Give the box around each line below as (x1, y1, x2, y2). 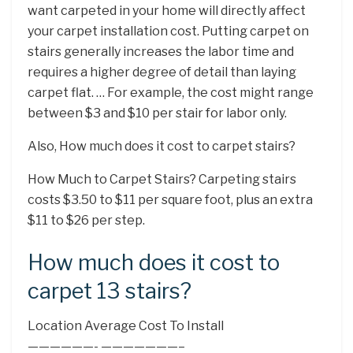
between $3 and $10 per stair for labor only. (28, 106, 287, 121)
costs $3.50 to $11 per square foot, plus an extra (28, 192, 313, 208)
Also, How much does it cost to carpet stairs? (28, 139, 295, 154)
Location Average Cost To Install (28, 318, 224, 334)
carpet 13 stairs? (28, 277, 191, 304)
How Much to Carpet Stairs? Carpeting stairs (28, 172, 296, 188)
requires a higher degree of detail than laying (28, 65, 296, 80)
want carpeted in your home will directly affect (28, 3, 306, 19)
